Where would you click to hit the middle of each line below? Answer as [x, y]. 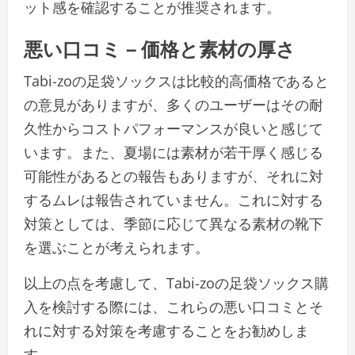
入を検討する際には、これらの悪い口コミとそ [174, 307]
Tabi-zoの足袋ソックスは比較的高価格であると [176, 81]
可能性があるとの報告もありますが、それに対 [174, 176]
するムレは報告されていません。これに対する [174, 200]
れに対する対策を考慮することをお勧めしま [166, 331]
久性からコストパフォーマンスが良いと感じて [174, 129]
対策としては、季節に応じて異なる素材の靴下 [174, 224]
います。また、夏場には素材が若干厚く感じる [174, 153]
